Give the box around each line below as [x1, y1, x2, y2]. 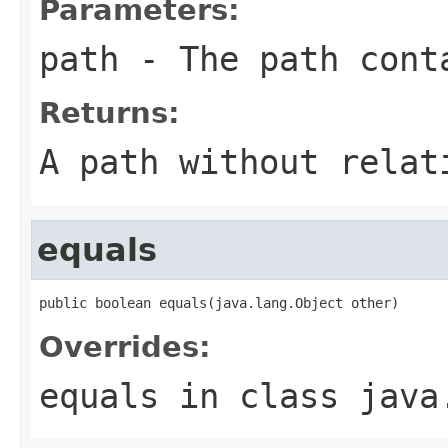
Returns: [39, 95, 180, 130]
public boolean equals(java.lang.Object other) [39, 294, 399, 311]
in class [159, 375, 359, 416]
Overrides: [39, 329, 211, 364]
